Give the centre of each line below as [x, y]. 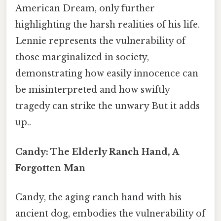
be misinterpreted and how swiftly [92, 90]
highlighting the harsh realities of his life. [108, 25]
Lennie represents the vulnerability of [100, 41]
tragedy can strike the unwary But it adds [108, 106]
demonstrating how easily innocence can [107, 74]
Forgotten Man [50, 168]
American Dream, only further [85, 9]
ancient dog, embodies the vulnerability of [110, 213]
